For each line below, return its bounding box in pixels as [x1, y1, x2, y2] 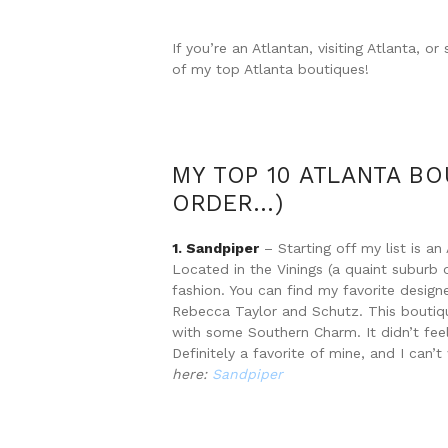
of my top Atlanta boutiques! [172, 60, 369, 77]
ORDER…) [172, 189, 284, 217]
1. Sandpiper [172, 240, 259, 257]
